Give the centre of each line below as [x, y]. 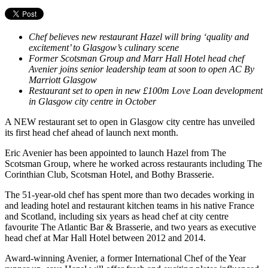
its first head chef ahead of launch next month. [92, 132]
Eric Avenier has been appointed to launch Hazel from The [115, 153]
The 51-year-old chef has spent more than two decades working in [130, 194]
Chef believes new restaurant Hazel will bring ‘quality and [139, 36]
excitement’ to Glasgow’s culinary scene [105, 47]
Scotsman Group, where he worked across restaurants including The [133, 163]
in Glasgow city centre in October [94, 101]
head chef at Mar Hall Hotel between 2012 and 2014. [105, 237]
